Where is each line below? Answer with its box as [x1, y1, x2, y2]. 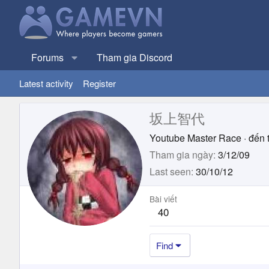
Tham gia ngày [150, 147, 213, 162]
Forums [31, 50, 64, 64]
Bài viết [150, 192, 177, 205]
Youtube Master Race [150, 130, 241, 145]
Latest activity [19, 77, 73, 89]
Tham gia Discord [97, 50, 172, 64]
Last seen [150, 164, 191, 178]
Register [83, 77, 116, 89]
